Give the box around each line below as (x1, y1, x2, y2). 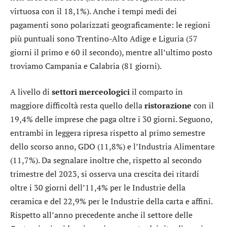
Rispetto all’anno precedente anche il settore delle (10, 209, 193, 221)
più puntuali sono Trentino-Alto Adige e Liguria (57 (10, 32, 198, 44)
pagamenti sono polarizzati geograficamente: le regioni (10, 19, 210, 30)
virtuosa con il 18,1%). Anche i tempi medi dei (10, 5, 177, 17)
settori (52, 86, 77, 98)
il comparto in (130, 86, 183, 98)
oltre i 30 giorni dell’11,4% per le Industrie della (10, 182, 185, 194)
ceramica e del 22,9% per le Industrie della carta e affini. (10, 196, 212, 207)
